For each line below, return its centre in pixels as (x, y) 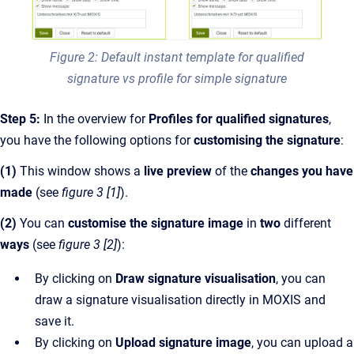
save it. (55, 321)
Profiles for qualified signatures (239, 119)
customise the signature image (157, 223)
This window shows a (80, 171)
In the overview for (94, 119)
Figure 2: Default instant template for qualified (177, 57)
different (307, 223)
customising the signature (267, 140)
